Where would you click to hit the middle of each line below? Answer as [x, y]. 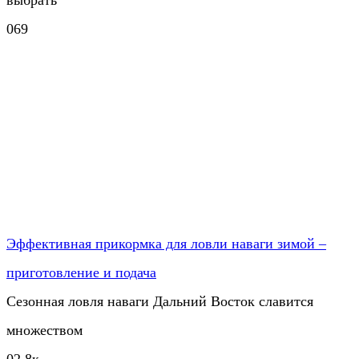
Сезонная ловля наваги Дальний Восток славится [160, 301]
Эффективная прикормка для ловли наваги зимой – [166, 243]
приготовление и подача [81, 272]
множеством [44, 330]
